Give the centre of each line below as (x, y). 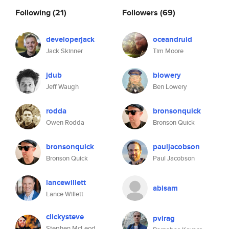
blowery (167, 75)
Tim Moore (168, 51)
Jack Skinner (64, 51)
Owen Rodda (65, 122)
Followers (141, 12)
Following (34, 12)
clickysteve (65, 217)
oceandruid (173, 39)
